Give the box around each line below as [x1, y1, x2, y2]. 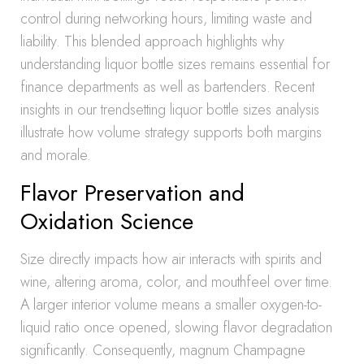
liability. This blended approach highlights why [20, 31, 284, 52]
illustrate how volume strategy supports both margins [20, 122, 322, 143]
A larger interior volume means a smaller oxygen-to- [20, 294, 322, 315]
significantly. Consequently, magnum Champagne [20, 340, 305, 361]
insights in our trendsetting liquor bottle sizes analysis [20, 99, 319, 120]
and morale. [20, 145, 91, 166]
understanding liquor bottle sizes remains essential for [20, 54, 330, 75]
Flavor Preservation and [20, 176, 245, 210]
